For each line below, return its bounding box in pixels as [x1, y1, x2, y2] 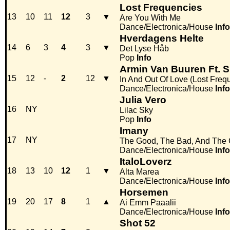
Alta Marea [120, 167, 159, 177]
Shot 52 [120, 218, 156, 229]
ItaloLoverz [120, 156, 172, 167]
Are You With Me [120, 13, 181, 23]
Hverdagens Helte [120, 33, 204, 44]
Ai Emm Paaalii [120, 198, 176, 207]
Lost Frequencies [120, 2, 202, 13]
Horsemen [120, 187, 168, 198]
